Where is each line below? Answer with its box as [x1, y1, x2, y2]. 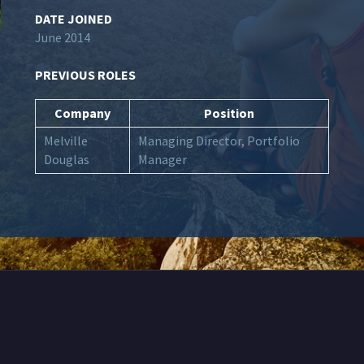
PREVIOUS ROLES [35, 67, 136, 84]
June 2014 [35, 29, 90, 46]
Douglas [44, 150, 89, 167]
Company [54, 104, 110, 121]
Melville [44, 132, 88, 149]
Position [204, 104, 254, 121]
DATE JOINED [35, 11, 112, 28]
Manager [138, 150, 187, 167]
